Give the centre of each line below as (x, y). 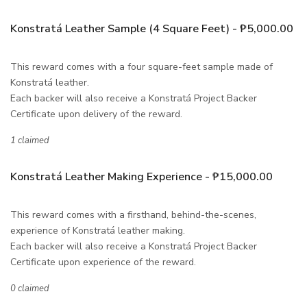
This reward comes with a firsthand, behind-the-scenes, (133, 214)
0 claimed (30, 288)
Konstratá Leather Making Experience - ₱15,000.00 (142, 176)
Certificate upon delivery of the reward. (98, 114)
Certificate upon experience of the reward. (105, 262)
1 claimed (30, 140)
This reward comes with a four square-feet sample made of (142, 66)
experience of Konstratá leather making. (99, 230)
